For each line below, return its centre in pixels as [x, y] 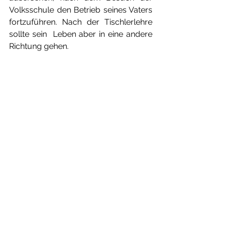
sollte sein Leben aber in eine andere [81, 34]
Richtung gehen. [39, 46]
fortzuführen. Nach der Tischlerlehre [81, 22]
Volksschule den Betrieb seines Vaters [81, 10]
